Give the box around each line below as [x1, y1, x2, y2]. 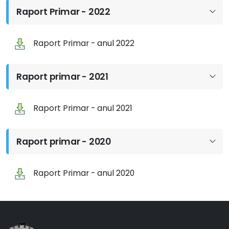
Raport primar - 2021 [16, 71, 108, 83]
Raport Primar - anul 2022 [33, 38, 135, 49]
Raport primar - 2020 [16, 135, 111, 148]
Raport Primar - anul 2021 [33, 103, 133, 113]
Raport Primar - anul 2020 [33, 168, 135, 178]
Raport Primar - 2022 [16, 6, 110, 18]
